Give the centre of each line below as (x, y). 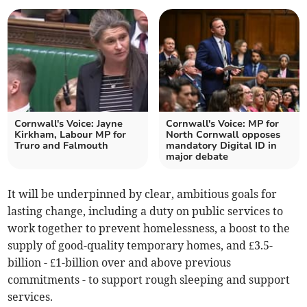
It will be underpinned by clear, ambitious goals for (143, 194)
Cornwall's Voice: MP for (222, 124)
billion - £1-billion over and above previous (120, 263)
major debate (197, 157)
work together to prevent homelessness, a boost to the (149, 229)
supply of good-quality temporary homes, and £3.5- (140, 246)
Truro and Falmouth (62, 146)
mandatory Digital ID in (221, 146)
